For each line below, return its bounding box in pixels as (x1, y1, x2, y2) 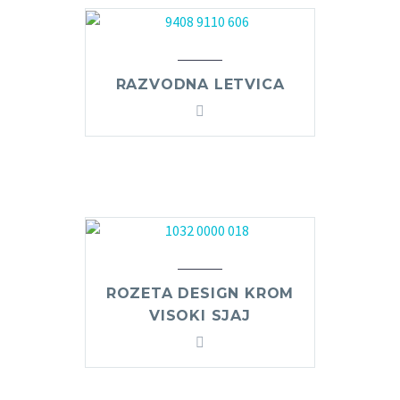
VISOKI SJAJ (149, 306, 251, 324)
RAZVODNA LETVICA (115, 75, 285, 93)
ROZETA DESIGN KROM (105, 284, 295, 302)
